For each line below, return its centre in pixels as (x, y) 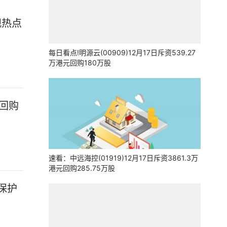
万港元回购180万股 (80, 63)
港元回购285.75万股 (82, 168)
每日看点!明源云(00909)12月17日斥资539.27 (122, 52)
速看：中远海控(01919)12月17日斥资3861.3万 (123, 158)
